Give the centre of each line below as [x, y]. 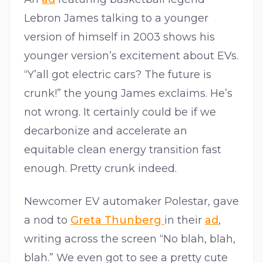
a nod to [47, 220]
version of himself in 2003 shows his [119, 37]
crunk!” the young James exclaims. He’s [128, 93]
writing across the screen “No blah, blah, [130, 239]
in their [185, 220]
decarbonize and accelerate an [106, 131]
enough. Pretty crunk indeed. [100, 168]
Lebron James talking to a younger [116, 18]
